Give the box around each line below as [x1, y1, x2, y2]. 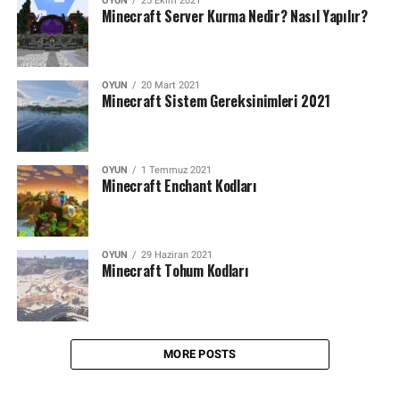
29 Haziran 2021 [140, 249, 212, 261]
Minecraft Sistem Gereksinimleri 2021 [101, 90, 331, 112]
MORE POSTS [163, 347, 237, 361]
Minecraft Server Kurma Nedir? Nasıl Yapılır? [101, 5, 368, 27]
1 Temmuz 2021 [140, 164, 212, 176]
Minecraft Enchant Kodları [101, 175, 257, 196]
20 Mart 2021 [140, 79, 200, 91]
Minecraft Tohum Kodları [101, 260, 249, 281]
